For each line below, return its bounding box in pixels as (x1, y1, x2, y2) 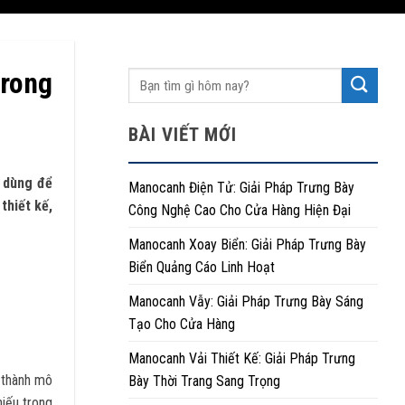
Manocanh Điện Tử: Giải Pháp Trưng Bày (128, 179, 354, 196)
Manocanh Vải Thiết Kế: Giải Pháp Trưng (128, 350, 355, 367)
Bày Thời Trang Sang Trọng (128, 372, 280, 390)
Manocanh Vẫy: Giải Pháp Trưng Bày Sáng (128, 293, 363, 310)
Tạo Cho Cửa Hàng (128, 316, 235, 333)
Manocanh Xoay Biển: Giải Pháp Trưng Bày (128, 236, 366, 253)
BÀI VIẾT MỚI (128, 124, 238, 146)
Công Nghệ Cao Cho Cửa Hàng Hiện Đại (128, 202, 351, 219)
